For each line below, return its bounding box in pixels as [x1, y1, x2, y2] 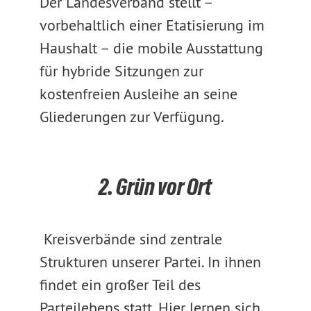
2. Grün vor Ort [99, 174, 212, 200]
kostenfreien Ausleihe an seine [39, 84, 237, 103]
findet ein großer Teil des [39, 275, 201, 294]
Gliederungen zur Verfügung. [39, 107, 224, 126]
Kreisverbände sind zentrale [39, 229, 222, 249]
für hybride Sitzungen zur [39, 61, 203, 81]
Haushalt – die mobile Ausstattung [39, 38, 263, 58]
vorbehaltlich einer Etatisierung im [39, 15, 264, 35]
